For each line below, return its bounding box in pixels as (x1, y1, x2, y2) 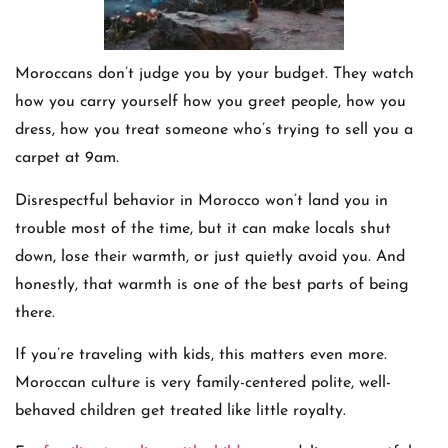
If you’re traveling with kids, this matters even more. (15, 346, 387, 363)
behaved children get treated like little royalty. (15, 402, 346, 419)
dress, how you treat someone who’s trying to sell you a (15, 122, 413, 139)
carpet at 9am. (15, 150, 119, 167)
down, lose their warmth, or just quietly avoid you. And (15, 248, 405, 265)
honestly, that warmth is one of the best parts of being (15, 276, 409, 293)
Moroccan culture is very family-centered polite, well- (15, 374, 391, 391)
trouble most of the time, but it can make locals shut (15, 220, 391, 237)
